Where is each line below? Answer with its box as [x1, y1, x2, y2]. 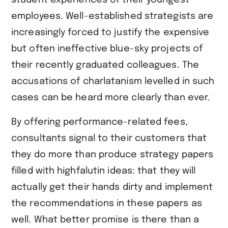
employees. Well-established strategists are [11, 11, 214, 21]
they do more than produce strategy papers [11, 150, 214, 159]
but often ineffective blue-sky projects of [11, 44, 203, 53]
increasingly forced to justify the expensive [11, 27, 210, 37]
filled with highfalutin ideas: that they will [11, 166, 196, 176]
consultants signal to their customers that [11, 133, 207, 143]
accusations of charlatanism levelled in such [11, 76, 215, 86]
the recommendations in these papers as [11, 198, 202, 208]
